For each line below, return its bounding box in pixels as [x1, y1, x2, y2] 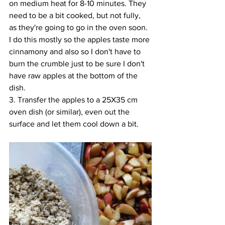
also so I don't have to [65, 47, 143, 56]
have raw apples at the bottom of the [9, 71, 140, 80]
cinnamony [9, 47, 50, 56]
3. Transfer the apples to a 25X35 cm [9, 95, 140, 104]
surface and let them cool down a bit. [9, 120, 141, 128]
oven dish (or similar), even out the [9, 107, 132, 116]
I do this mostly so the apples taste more [9, 35, 152, 44]
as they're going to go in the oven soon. [9, 23, 150, 32]
